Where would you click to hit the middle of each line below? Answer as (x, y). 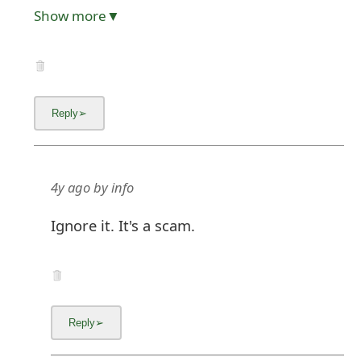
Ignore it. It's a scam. (123, 225)
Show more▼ (77, 15)
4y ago (71, 188)
